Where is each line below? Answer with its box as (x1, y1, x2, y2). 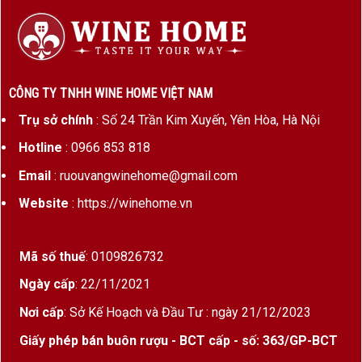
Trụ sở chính (18, 112, 93, 128)
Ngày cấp (19, 276, 75, 293)
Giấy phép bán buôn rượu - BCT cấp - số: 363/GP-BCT (19, 332, 338, 348)
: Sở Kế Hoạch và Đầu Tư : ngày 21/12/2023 (64, 304, 311, 320)
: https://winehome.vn (68, 196, 192, 212)
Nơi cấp (19, 304, 64, 320)
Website (18, 196, 69, 212)
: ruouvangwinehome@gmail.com (50, 167, 238, 183)
